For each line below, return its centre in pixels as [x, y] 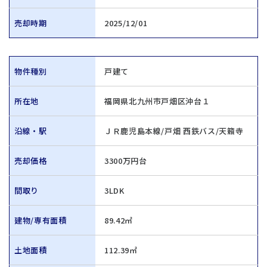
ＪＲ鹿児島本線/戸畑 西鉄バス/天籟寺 [174, 131]
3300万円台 [126, 161]
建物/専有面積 [41, 220]
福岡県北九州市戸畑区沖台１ [157, 101]
